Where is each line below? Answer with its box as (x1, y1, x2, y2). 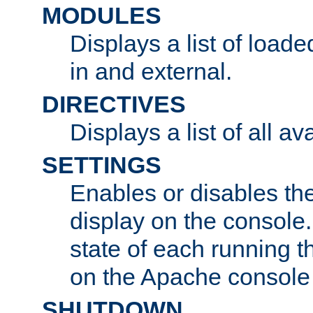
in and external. (70, 57, 232, 85)
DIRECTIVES (42, 90, 186, 117)
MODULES (42, 1, 161, 29)
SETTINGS (42, 151, 161, 178)
